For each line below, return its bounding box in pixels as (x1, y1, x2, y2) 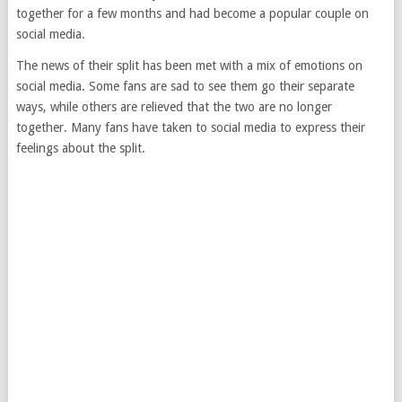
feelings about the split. (15, 141, 145, 156)
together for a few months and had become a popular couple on (15, 6, 369, 22)
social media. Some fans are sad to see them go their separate (15, 79, 354, 94)
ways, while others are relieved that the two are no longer (15, 100, 332, 115)
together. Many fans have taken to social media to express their (15, 120, 365, 135)
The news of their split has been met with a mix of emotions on (15, 58, 363, 74)
